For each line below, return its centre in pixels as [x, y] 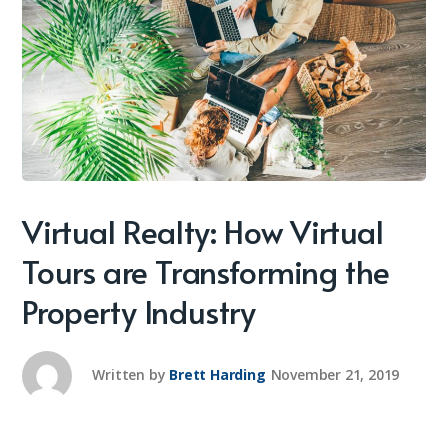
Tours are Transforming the [206, 271]
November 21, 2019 [335, 374]
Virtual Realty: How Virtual [203, 231]
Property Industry [139, 311]
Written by [129, 374]
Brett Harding [217, 374]
